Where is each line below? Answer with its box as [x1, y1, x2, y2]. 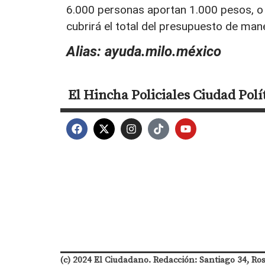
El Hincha [68, 85, 128, 104]
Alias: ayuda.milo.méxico [66, 43, 221, 60]
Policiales [131, 85, 190, 104]
